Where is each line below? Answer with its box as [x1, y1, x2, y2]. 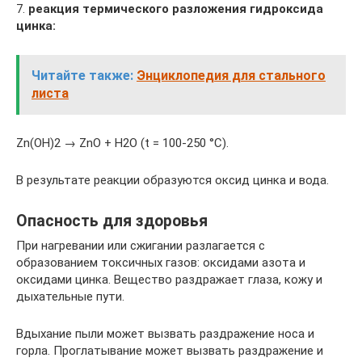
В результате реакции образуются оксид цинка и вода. [16, 173, 329, 187]
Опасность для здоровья [16, 212, 208, 231]
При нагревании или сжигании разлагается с [16, 238, 265, 253]
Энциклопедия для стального [137, 68, 326, 83]
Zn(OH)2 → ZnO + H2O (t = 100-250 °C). [16, 136, 229, 150]
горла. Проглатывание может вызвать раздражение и [16, 343, 323, 358]
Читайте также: [32, 68, 133, 83]
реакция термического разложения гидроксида [28, 2, 323, 16]
